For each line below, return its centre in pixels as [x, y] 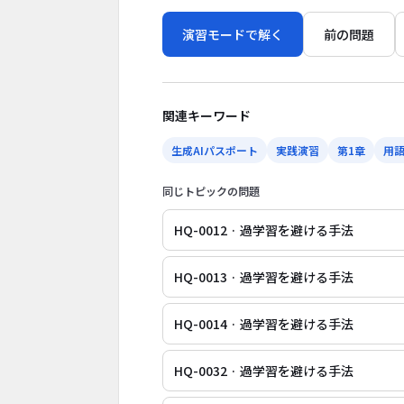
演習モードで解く [233, 34]
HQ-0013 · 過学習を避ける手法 [264, 277]
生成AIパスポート [215, 150]
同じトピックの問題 [211, 191]
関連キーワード [207, 115]
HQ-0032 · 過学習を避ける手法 [264, 371]
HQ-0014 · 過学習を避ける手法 [264, 324]
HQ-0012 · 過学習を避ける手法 [264, 230]
